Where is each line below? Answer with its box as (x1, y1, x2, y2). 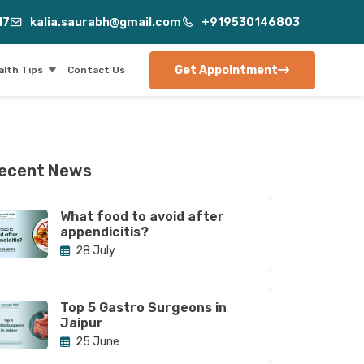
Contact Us (67, 64, 125, 76)
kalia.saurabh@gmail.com (30, 15, 181, 29)
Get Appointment (175, 63, 278, 77)
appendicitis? (60, 224, 149, 240)
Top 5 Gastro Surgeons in (60, 300, 227, 315)
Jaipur (60, 315, 103, 331)
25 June (73, 335, 119, 349)
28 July (73, 244, 115, 258)
